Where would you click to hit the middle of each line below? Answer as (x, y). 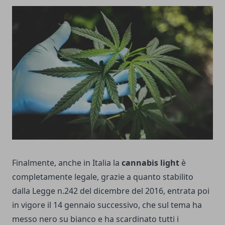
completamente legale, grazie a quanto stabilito (103, 177)
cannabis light (150, 163)
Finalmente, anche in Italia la (67, 163)
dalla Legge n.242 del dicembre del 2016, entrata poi (111, 191)
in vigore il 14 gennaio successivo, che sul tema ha (107, 205)
